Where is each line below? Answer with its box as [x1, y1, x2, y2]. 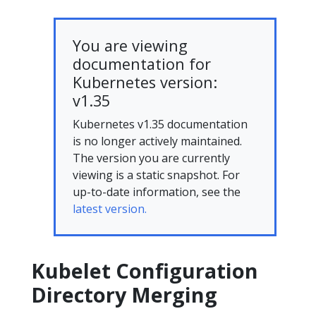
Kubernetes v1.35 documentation [73, 116, 248, 132]
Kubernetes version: [73, 71, 217, 92]
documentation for [73, 53, 211, 74]
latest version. [73, 200, 147, 217]
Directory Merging [31, 280, 217, 308]
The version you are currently [73, 150, 230, 166]
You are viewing [73, 35, 188, 56]
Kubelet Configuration [31, 256, 258, 284]
